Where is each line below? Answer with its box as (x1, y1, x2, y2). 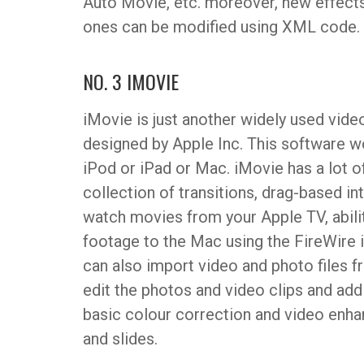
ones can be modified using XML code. (83, 17, 360, 37)
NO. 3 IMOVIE (83, 67, 179, 97)
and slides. (83, 329, 158, 349)
